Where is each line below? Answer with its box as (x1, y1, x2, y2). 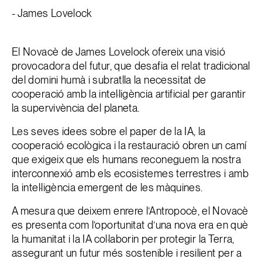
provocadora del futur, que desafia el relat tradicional (12, 60, 250, 73)
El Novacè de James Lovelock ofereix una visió (12, 46, 226, 58)
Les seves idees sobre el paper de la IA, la (12, 125, 206, 138)
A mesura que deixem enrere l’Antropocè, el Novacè (12, 205, 249, 218)
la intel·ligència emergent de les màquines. (12, 181, 203, 194)
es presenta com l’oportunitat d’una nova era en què (12, 219, 249, 232)
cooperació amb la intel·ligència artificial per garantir (12, 88, 246, 101)
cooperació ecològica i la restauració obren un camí (12, 139, 247, 152)
